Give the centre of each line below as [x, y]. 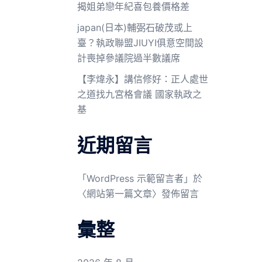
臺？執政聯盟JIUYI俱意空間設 [140, 43]
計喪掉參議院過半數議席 [129, 58]
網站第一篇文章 [119, 194]
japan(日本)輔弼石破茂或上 [135, 27]
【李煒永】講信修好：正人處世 [143, 79]
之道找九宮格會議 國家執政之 [139, 94]
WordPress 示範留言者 [135, 178]
